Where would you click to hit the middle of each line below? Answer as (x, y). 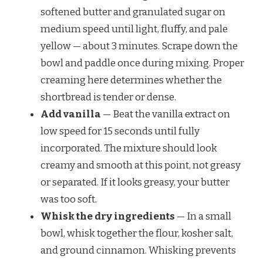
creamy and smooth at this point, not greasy (141, 166)
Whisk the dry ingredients (108, 217)
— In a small (203, 217)
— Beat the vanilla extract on (166, 114)
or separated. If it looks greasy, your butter (135, 183)
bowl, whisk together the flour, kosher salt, (137, 234)
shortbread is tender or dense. (108, 97)
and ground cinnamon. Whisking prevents (138, 251)
